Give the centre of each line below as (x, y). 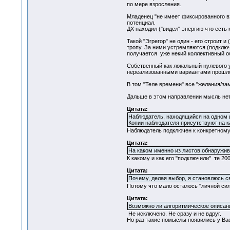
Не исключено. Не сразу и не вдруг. (174, 214)
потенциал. (141, 23)
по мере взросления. (154, 4)
